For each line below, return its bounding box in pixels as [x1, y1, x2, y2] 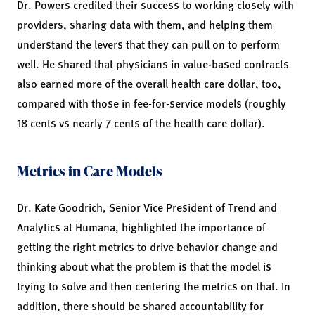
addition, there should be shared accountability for [17, 297, 264, 314]
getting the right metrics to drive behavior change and [17, 238, 278, 255]
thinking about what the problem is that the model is [17, 257, 271, 274]
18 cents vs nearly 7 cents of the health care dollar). [17, 114, 265, 131]
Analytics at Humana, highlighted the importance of [17, 218, 266, 235]
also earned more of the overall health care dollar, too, [17, 75, 281, 91]
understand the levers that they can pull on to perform [17, 35, 280, 52]
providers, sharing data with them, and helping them [17, 15, 273, 32]
